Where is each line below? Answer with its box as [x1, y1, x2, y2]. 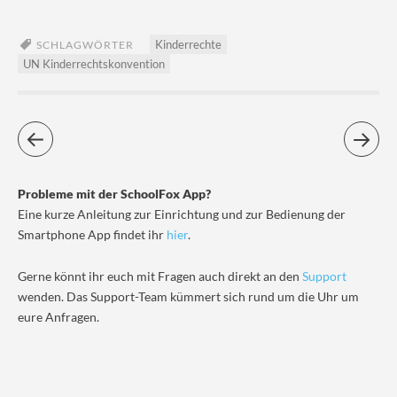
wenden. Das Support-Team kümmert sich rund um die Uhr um [18, 289, 359, 305]
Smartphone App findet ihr [18, 227, 167, 243]
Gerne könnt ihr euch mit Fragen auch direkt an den [18, 269, 302, 284]
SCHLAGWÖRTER [36, 38, 134, 52]
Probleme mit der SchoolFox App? [18, 186, 211, 202]
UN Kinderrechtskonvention [23, 57, 165, 72]
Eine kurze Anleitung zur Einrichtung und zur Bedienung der [18, 206, 346, 222]
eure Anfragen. [18, 309, 99, 325]
